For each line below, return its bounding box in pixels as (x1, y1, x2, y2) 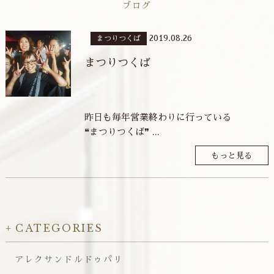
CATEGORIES (15, 222, 103, 234)
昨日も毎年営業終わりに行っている (84, 113, 231, 122)
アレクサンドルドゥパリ (14, 255, 124, 264)
